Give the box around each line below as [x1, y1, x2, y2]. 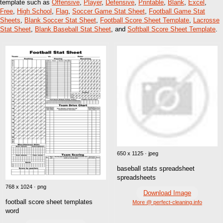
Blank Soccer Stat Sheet [24, 16, 96, 24]
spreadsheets [117, 173, 156, 181]
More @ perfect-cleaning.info [132, 199, 202, 205]
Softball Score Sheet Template [127, 25, 216, 33]
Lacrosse [193, 16, 220, 24]
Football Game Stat [149, 7, 205, 15]
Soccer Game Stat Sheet [72, 7, 145, 15]
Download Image [143, 189, 191, 197]
